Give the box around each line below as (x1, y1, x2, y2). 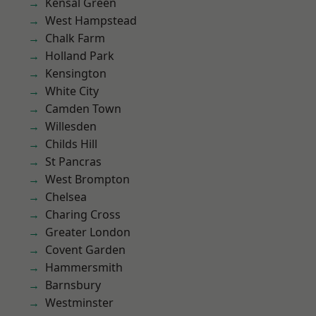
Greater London (45, 224, 130, 240)
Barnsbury (45, 277, 101, 293)
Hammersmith (45, 260, 123, 275)
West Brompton (45, 171, 130, 187)
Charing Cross (45, 207, 121, 222)
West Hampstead (45, 13, 137, 28)
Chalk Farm (45, 30, 105, 46)
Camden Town (45, 101, 121, 116)
